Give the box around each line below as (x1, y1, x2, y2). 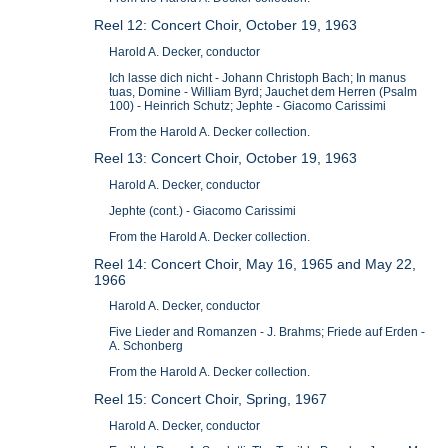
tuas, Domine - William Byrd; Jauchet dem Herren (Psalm (109, 84, 418, 99)
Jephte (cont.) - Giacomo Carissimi (109, 204, 297, 218)
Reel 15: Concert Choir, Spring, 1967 (94, 390, 328, 407)
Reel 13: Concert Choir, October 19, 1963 (94, 150, 358, 167)
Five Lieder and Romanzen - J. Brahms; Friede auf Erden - (109, 325, 426, 340)
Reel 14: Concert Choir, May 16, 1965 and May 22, (94, 255, 417, 272)
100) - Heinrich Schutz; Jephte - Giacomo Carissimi (109, 98, 387, 113)
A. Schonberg (109, 339, 184, 354)
